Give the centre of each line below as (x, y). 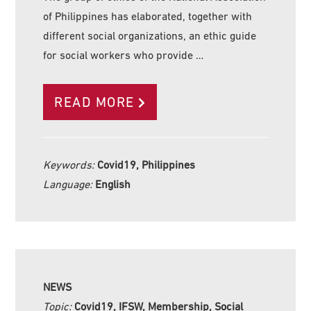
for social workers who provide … (124, 55)
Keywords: (70, 165)
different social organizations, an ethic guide (150, 36)
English (113, 184)
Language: (69, 184)
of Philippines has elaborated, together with (148, 16)
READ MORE (94, 102)
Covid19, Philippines (146, 165)
